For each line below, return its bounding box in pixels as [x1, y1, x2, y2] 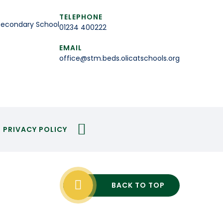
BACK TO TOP [111, 180, 165, 190]
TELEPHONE [59, 11, 103, 22]
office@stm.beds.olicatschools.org [59, 53, 180, 63]
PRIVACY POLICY [3, 124, 67, 134]
